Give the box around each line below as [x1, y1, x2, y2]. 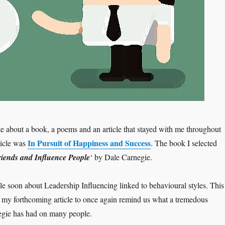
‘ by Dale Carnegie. [89, 152, 152, 163]
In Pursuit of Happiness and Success [27, 137, 151, 149]
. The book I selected [150, 138, 217, 149]
